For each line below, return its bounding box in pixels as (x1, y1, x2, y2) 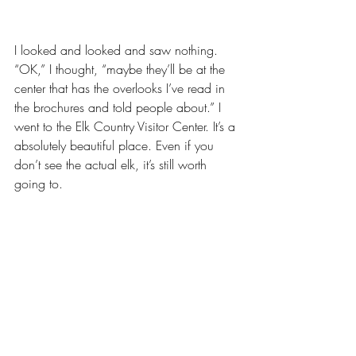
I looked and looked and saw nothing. (14, 41, 222, 59)
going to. (14, 175, 67, 192)
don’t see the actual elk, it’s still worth (14, 156, 211, 173)
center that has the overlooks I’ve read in (14, 79, 229, 97)
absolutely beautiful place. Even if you (14, 137, 218, 154)
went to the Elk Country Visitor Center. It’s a (14, 118, 239, 135)
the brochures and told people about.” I (14, 99, 225, 116)
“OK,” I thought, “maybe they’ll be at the (14, 60, 229, 78)
